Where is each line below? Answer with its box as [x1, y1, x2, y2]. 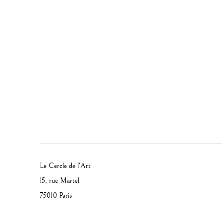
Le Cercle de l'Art [40, 161, 93, 171]
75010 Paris [40, 191, 74, 201]
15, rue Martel [40, 176, 81, 186]
